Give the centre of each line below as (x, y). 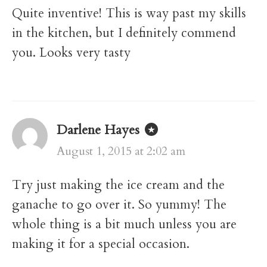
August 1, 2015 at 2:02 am (121, 151)
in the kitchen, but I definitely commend (124, 33)
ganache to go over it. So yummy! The (119, 205)
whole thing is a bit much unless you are (124, 225)
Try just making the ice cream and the (118, 185)
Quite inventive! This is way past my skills (129, 14)
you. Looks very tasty (71, 53)
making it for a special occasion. (101, 244)
